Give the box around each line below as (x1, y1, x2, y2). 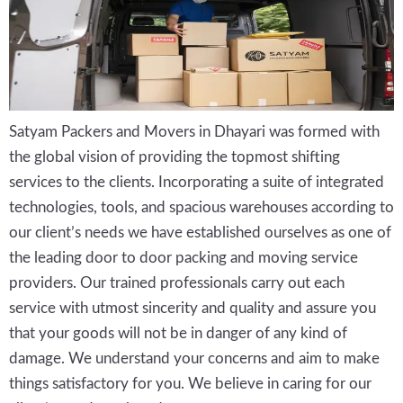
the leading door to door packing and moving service (9, 250, 358, 266)
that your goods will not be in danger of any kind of (9, 326, 347, 342)
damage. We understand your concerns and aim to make (9, 351, 380, 367)
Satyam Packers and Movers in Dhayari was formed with (9, 124, 380, 140)
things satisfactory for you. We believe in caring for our (9, 376, 372, 392)
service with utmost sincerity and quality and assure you (9, 300, 376, 317)
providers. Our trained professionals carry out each (9, 275, 345, 291)
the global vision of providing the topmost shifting (9, 149, 340, 166)
